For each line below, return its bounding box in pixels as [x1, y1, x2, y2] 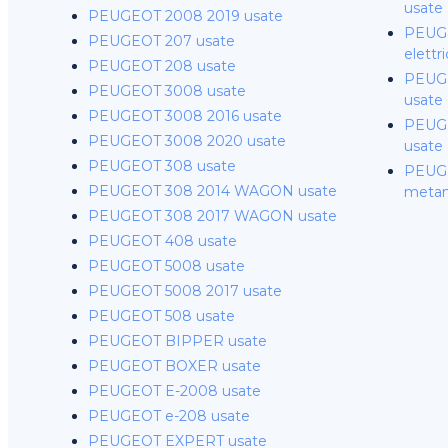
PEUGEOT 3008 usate [88, 82, 246, 100]
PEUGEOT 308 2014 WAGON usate [88, 182, 337, 200]
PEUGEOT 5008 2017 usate [88, 282, 282, 300]
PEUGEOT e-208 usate [88, 407, 250, 425]
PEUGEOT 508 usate [88, 307, 235, 325]
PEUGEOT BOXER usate [88, 357, 261, 375]
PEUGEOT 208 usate [88, 57, 236, 75]
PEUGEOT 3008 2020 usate [88, 132, 286, 150]
